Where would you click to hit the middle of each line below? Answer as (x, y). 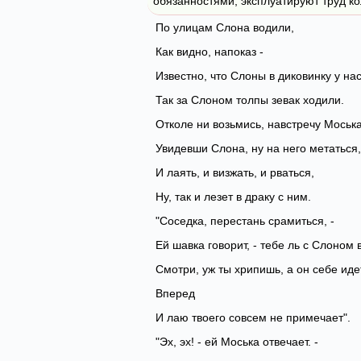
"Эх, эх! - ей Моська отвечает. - (237, 342)
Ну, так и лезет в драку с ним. (233, 197)
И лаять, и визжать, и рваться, (235, 172)
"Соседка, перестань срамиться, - (245, 221)
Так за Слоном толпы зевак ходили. (250, 100)
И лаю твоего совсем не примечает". (253, 317)
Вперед (175, 293)
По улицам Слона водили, (225, 27)
